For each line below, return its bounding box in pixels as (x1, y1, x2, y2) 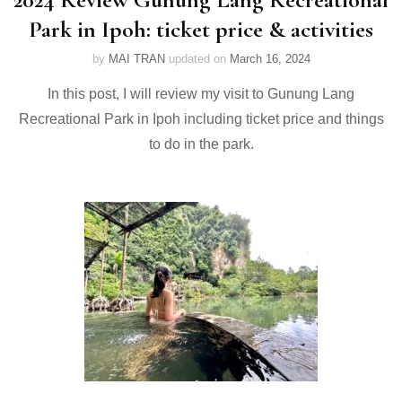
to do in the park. (148, 136, 254, 152)
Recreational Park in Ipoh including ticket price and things (18, 111, 384, 127)
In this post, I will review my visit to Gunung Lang (48, 86, 354, 101)
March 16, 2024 (229, 52, 310, 66)
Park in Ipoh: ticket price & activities (29, 15, 373, 43)
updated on (168, 52, 230, 66)
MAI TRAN (108, 52, 165, 66)
